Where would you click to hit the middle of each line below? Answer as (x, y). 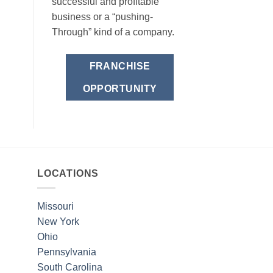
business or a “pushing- (102, 17)
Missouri (55, 207)
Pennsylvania (67, 252)
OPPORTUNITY (120, 89)
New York (58, 222)
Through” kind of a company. (113, 32)
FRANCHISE (120, 66)
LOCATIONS (68, 173)
